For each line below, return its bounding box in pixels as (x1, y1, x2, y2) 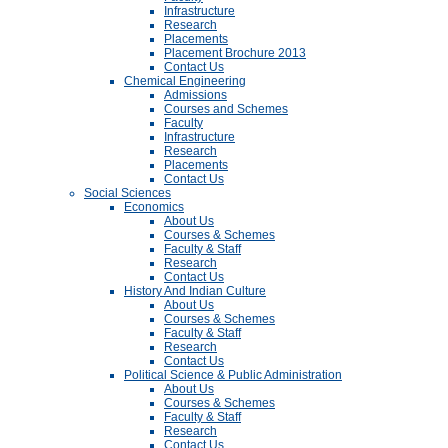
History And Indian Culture (124, 284, 266, 298)
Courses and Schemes (164, 102, 288, 116)
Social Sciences (84, 186, 171, 200)
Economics (124, 200, 184, 214)
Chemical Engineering (124, 74, 246, 88)
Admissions (164, 88, 227, 102)
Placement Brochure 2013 (164, 46, 306, 60)
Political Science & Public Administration (124, 368, 342, 382)
